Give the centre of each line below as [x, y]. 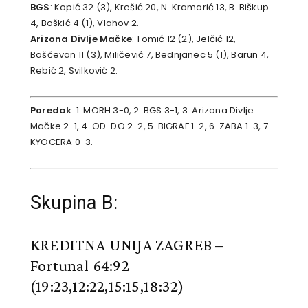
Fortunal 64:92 [80, 265]
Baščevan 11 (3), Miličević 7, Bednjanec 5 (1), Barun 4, [150, 55]
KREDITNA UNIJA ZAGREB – [127, 244]
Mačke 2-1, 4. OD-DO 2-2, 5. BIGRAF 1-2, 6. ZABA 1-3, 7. [151, 126]
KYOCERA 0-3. [62, 142]
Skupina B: [74, 202]
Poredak [51, 110]
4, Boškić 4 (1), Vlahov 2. [85, 23]
